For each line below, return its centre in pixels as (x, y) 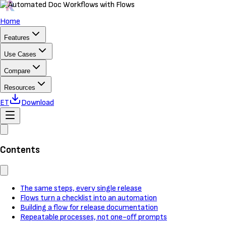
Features (17, 38)
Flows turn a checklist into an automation (89, 198)
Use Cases (20, 54)
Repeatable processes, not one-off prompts (94, 217)
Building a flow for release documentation (89, 208)
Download (38, 103)
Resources (20, 88)
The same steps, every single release (81, 189)
